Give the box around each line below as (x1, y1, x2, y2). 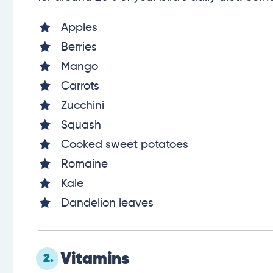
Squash (61, 119, 101, 131)
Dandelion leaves (61, 197, 154, 209)
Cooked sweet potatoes (61, 138, 188, 151)
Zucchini (61, 99, 104, 112)
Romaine (61, 158, 108, 170)
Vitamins (60, 250, 130, 268)
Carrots (61, 80, 99, 92)
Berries (61, 41, 97, 53)
